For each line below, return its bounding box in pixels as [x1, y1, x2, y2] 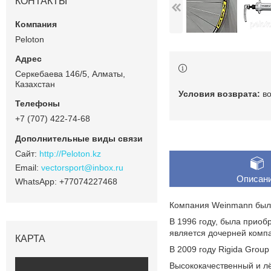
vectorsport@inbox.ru [41, 162, 123, 172]
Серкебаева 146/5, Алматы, [15, 68, 125, 79]
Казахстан [15, 79, 55, 89]
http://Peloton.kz [39, 148, 101, 158]
